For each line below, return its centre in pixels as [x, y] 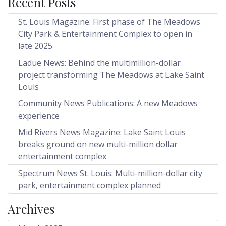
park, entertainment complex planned [90, 185]
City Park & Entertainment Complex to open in [105, 34]
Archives [31, 209]
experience [39, 115]
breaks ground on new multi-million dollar [98, 144]
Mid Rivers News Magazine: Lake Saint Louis [102, 132]
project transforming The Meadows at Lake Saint [111, 74]
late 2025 [35, 46]
